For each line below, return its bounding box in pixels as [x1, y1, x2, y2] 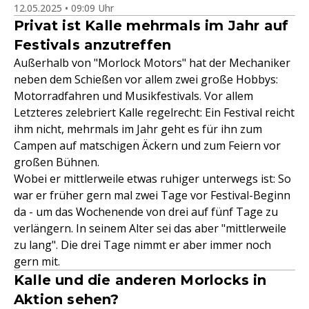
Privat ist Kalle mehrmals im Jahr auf [14, 17, 289, 34]
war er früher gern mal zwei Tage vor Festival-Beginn [14, 188, 290, 203]
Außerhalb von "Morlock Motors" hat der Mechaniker [14, 55, 290, 70]
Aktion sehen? [14, 291, 119, 308]
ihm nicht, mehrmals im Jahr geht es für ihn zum [14, 121, 262, 137]
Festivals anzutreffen [14, 37, 172, 53]
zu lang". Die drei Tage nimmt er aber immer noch [14, 237, 271, 252]
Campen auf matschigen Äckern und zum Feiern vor [14, 138, 281, 153]
